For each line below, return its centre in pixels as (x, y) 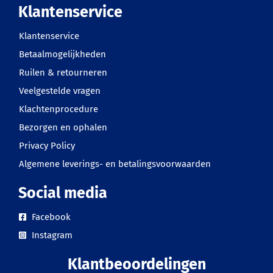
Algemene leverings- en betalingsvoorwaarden (115, 164)
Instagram (51, 235)
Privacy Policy (47, 146)
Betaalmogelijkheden (62, 54)
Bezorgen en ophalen (63, 127)
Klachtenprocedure (58, 109)
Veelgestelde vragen (60, 91)
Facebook (50, 217)
